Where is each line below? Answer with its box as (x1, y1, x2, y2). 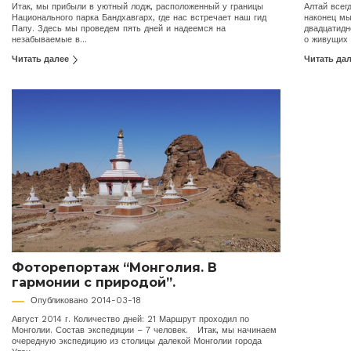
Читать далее (12, 54, 71, 65)
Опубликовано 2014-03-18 (31, 295, 141, 306)
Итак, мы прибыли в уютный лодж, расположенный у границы (12, 2, 263, 13)
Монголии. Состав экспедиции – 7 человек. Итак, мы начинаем (12, 325, 277, 336)
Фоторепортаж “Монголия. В (12, 260, 217, 276)
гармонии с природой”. (12, 275, 175, 291)
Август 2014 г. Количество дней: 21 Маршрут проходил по (12, 314, 249, 325)
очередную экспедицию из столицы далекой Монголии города (12, 336, 262, 347)
